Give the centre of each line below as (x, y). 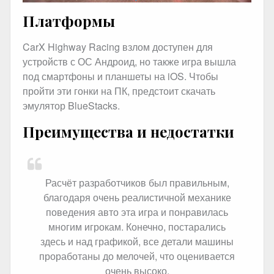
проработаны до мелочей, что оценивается (137, 256)
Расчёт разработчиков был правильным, (137, 182)
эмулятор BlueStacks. (71, 105)
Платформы (69, 21)
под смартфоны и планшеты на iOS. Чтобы (120, 76)
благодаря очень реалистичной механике (137, 197)
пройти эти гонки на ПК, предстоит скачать (119, 91)
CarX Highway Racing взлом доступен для (118, 46)
